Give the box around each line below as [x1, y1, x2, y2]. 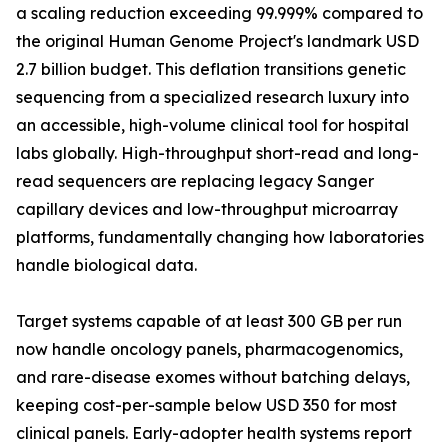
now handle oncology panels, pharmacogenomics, [16, 339, 403, 360]
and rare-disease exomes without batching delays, [16, 367, 410, 388]
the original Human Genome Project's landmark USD [16, 31, 419, 52]
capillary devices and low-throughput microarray [16, 199, 398, 220]
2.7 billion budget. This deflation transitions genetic [16, 59, 406, 80]
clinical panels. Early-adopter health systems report [16, 423, 412, 444]
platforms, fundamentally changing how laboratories [16, 227, 424, 248]
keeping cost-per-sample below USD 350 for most [16, 395, 397, 416]
